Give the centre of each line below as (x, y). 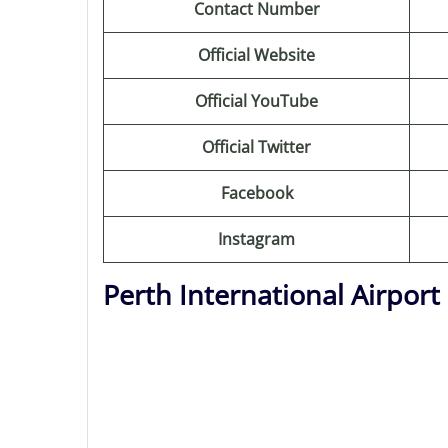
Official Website (256, 55)
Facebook (256, 193)
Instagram (256, 239)
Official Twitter (256, 147)
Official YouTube (256, 101)
